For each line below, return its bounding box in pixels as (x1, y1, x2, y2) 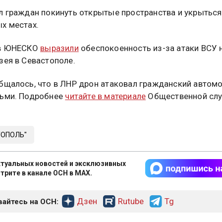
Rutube (117, 196, 144, 207)
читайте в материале (65, 91, 146, 101)
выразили (40, 43, 79, 53)
